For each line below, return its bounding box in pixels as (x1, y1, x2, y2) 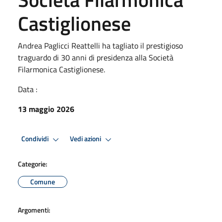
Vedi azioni (70, 133, 103, 145)
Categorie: (18, 158, 47, 169)
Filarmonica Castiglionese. (18, 63, 105, 75)
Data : (18, 83, 37, 95)
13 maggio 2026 (18, 103, 74, 115)
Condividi (21, 133, 50, 145)
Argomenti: (18, 204, 50, 215)
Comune (30, 176, 55, 187)
